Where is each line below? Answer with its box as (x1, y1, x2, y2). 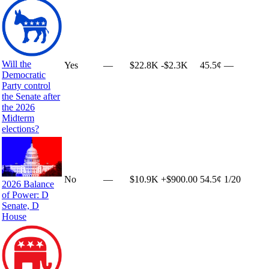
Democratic (2, 69, 46, 80)
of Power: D (2, 190, 49, 201)
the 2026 (2, 101, 35, 112)
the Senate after (2, 91, 60, 101)
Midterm (2, 112, 34, 123)
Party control (2, 80, 50, 91)
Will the (2, 58, 31, 69)
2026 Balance (2, 179, 54, 190)
